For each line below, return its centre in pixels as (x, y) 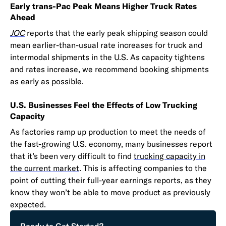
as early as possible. (47, 81)
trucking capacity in (169, 156)
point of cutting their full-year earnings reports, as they (111, 180)
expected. (28, 204)
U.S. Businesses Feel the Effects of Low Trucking (104, 105)
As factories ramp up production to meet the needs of (108, 131)
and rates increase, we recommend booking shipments (109, 69)
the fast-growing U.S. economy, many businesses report (111, 144)
